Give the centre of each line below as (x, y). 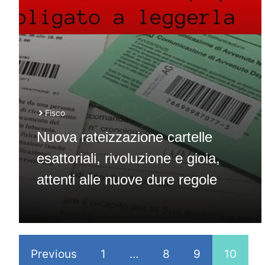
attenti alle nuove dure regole (127, 180)
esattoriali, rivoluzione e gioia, (128, 158)
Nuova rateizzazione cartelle (125, 137)
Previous (54, 254)
